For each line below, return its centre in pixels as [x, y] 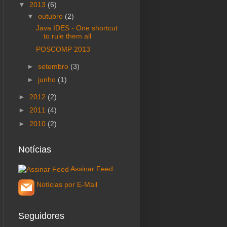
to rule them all [67, 36]
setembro [54, 66]
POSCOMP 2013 [63, 49]
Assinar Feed [92, 169]
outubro [51, 16]
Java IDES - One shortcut [77, 28]
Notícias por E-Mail [67, 184]
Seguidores [41, 216]
